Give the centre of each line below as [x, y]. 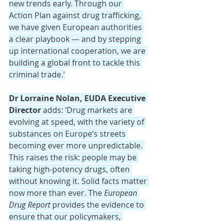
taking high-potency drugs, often [70, 169]
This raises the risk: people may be [74, 158]
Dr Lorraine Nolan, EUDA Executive [78, 98]
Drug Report [30, 205]
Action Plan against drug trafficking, [76, 16]
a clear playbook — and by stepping [76, 39]
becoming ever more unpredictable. [77, 146]
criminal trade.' [37, 75]
